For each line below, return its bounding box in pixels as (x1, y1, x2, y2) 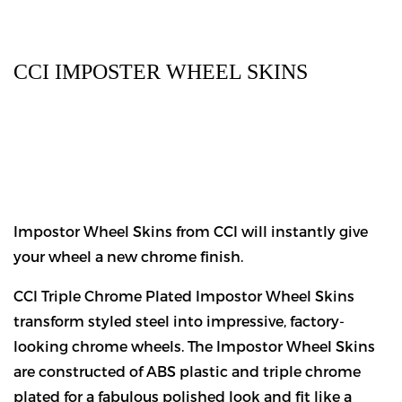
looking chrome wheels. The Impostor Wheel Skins (13, 337, 375, 354)
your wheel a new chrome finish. (13, 248, 243, 265)
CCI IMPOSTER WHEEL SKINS (13, 60, 308, 83)
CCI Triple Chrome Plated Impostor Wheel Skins (13, 287, 354, 304)
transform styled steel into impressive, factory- (13, 312, 345, 329)
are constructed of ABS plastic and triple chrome (13, 363, 361, 380)
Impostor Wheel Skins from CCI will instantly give (13, 223, 368, 240)
